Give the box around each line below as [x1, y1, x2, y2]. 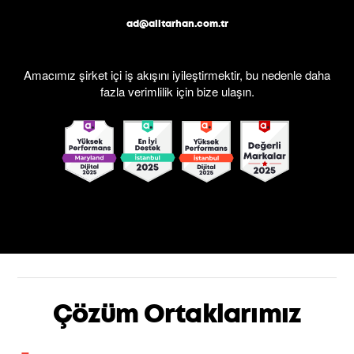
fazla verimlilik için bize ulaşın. [100, 83, 254, 100]
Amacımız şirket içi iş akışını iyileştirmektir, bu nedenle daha [24, 66, 330, 83]
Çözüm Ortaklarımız [52, 296, 302, 331]
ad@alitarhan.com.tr [126, 17, 228, 30]
